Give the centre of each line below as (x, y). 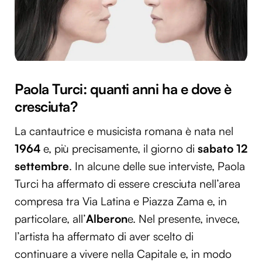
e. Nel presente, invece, (184, 219)
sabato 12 (223, 149)
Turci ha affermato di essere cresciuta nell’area (127, 184)
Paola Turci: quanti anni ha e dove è (123, 89)
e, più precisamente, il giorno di (119, 149)
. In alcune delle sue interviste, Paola (157, 166)
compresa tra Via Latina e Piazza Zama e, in (121, 201)
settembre (42, 166)
